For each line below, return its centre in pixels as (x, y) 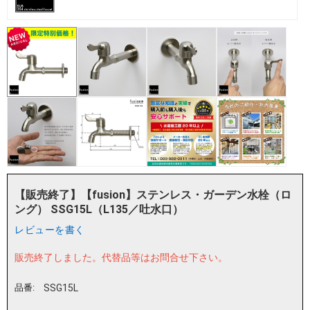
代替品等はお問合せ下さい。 (165, 258)
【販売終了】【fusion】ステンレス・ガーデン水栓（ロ (153, 195)
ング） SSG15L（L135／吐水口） (99, 210)
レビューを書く (50, 230)
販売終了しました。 (58, 258)
